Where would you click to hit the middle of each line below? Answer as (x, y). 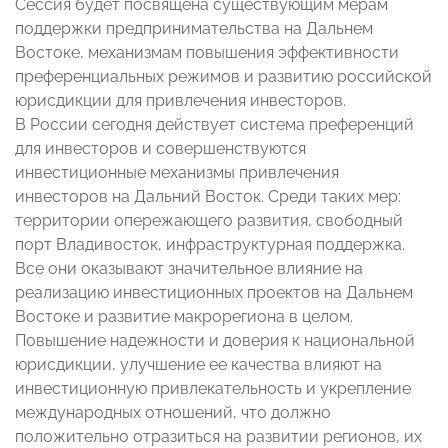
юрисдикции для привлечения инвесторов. (180, 101)
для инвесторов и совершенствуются (160, 149)
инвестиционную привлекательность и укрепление (213, 389)
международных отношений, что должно (173, 413)
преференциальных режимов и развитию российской (223, 77)
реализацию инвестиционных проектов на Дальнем (214, 293)
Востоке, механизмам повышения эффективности (207, 53)
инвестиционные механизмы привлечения (177, 173)
